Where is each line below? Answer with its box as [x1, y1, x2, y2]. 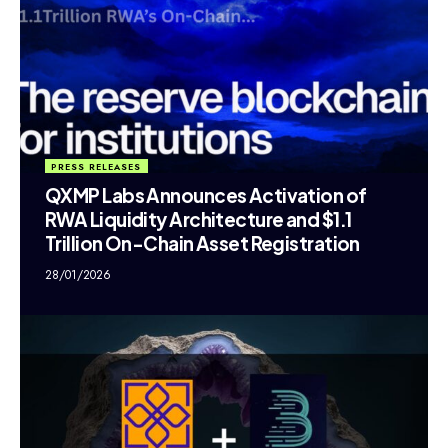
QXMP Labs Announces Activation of [45, 183, 367, 208]
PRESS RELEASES [51, 159, 142, 173]
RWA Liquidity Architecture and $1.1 [45, 207, 352, 232]
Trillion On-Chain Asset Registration [45, 231, 360, 256]
